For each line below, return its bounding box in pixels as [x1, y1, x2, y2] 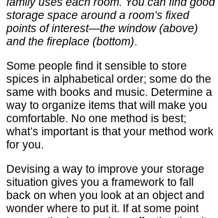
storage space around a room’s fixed [6, 9, 189, 22]
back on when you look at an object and [6, 189, 204, 202]
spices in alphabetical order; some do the [6, 73, 211, 86]
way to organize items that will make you [6, 99, 207, 112]
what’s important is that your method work [6, 125, 214, 138]
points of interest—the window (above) [6, 22, 198, 35]
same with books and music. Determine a [6, 86, 212, 99]
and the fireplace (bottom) [6, 35, 134, 48]
